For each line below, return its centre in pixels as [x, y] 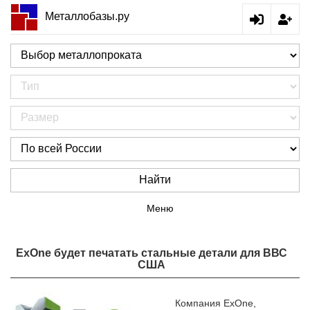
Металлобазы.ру [87, 16]
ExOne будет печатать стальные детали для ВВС [152, 253]
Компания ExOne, [216, 303]
